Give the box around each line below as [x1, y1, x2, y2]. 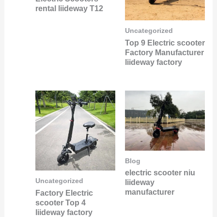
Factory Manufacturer [125, 48, 204, 57]
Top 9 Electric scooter [125, 38, 205, 47]
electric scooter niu [125, 169, 195, 177]
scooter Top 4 [35, 198, 86, 207]
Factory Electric [35, 188, 93, 197]
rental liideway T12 [35, 4, 103, 13]
